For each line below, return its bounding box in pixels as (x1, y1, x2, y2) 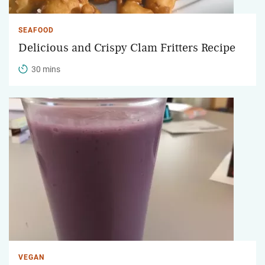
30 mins (31, 64, 60, 74)
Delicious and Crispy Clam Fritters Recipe (18, 41, 235, 54)
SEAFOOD (18, 25, 54, 34)
